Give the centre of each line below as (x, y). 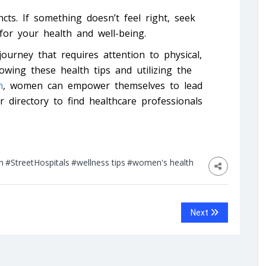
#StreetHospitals (37, 163)
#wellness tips (98, 163)
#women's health (160, 163)
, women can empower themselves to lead (103, 86)
